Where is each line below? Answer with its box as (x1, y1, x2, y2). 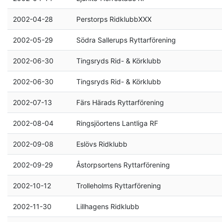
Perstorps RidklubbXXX (76, 15, 152, 23)
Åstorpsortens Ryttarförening (76, 161, 170, 169)
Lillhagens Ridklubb (76, 202, 139, 211)
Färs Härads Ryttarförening (76, 98, 164, 107)
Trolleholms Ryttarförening (76, 181, 161, 190)
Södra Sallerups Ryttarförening (76, 36, 176, 44)
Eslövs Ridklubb (76, 140, 127, 148)
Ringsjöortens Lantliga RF (76, 119, 158, 127)
